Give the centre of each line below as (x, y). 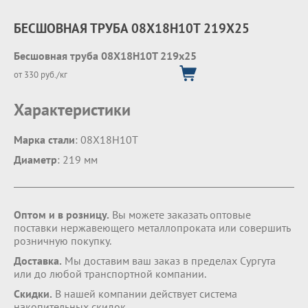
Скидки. (33, 294)
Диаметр (35, 159)
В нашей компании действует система (145, 294)
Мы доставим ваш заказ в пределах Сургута (169, 261)
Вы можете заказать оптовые (180, 214)
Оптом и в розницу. (62, 214)
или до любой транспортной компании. (110, 274)
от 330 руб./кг (41, 75)
